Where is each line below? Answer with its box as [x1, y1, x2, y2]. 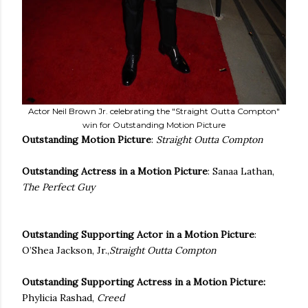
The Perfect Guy [22, 181, 98, 193]
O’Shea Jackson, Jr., [22, 244, 109, 256]
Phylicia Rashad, [22, 291, 94, 304]
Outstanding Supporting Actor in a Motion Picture [22, 228, 254, 241]
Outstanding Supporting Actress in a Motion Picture [22, 276, 263, 288]
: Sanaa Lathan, [208, 165, 274, 177]
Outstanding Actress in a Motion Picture [22, 165, 208, 177]
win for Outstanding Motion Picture [82, 120, 225, 130]
